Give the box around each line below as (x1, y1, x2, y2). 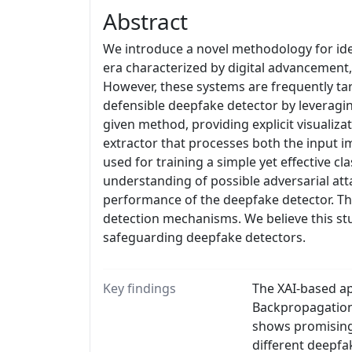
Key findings (103, 280, 176, 297)
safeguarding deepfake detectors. (103, 229, 306, 246)
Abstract (103, 6, 188, 36)
